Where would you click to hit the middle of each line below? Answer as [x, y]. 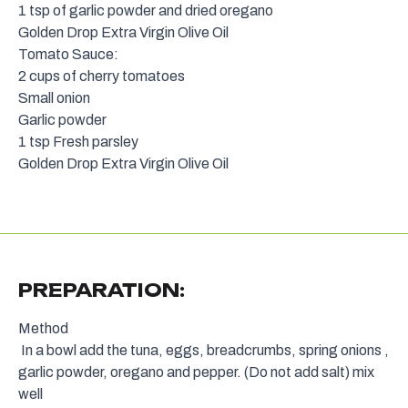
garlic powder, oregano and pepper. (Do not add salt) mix [196, 372]
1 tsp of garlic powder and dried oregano [146, 11]
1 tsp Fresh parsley [78, 142]
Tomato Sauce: [68, 55]
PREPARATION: [102, 291]
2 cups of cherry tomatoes [102, 76]
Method [43, 329]
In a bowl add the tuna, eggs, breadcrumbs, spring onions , [204, 351]
